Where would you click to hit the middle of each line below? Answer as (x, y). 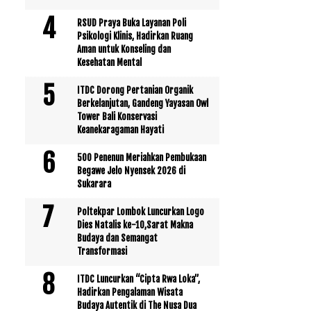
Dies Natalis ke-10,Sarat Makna (135, 225)
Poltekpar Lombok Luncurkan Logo (141, 211)
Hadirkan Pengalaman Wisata (130, 292)
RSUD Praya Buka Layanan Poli (132, 23)
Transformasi (102, 251)
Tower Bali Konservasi (117, 116)
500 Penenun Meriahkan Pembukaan (142, 157)
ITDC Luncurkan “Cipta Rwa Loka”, (138, 279)
